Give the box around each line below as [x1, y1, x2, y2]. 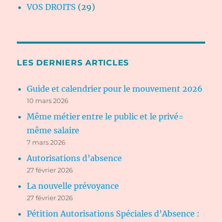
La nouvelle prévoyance [27, 181, 119, 191]
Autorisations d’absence [27, 153, 122, 164]
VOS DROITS [27, 2, 76, 12]
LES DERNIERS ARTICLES [17, 58, 129, 68]
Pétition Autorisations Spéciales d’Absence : [27, 209, 200, 219]
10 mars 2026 [27, 97, 69, 105]
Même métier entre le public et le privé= [27, 111, 184, 122]
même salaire [27, 125, 80, 136]
